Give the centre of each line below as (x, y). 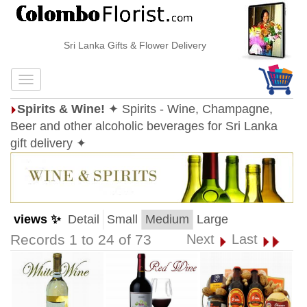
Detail (84, 219)
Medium (167, 219)
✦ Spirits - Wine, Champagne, (191, 109)
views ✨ (37, 219)
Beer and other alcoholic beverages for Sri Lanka (144, 126)
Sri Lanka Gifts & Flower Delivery (124, 45)
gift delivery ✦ (48, 143)
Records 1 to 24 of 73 (81, 240)
